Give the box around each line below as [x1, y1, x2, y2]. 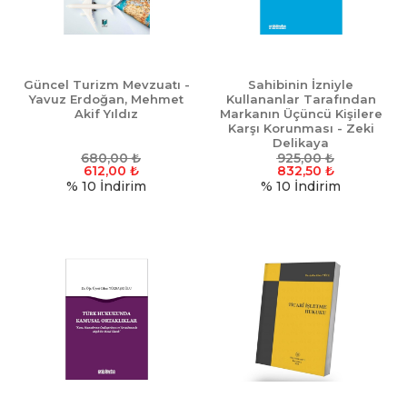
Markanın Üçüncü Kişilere [219, 106, 382, 122]
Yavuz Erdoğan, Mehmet [29, 92, 184, 107]
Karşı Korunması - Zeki [227, 121, 374, 136]
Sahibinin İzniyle [248, 77, 353, 93]
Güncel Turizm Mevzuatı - [23, 77, 190, 93]
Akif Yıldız [74, 106, 138, 122]
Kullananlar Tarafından [225, 92, 376, 107]
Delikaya [273, 135, 329, 151]
